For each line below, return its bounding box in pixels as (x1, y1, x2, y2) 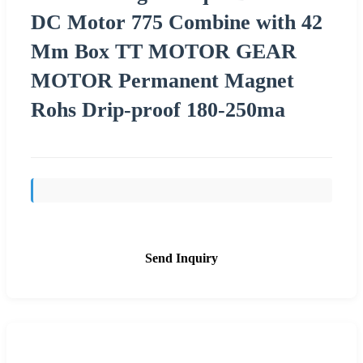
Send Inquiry (145, 250, 218, 265)
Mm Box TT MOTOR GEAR (31, 39, 297, 63)
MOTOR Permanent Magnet (31, 68, 294, 92)
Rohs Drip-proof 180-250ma (31, 97, 285, 122)
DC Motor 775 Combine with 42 (31, 10, 322, 34)
